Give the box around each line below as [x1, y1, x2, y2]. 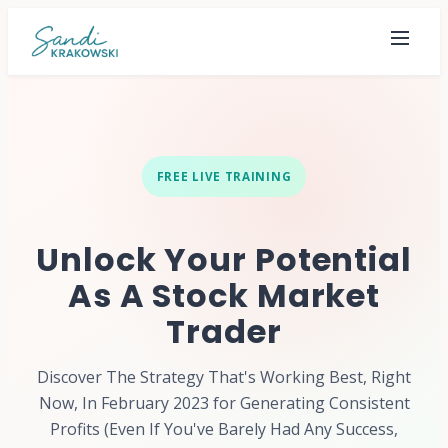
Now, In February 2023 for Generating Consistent [38, 391, 410, 414]
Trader [166, 308, 282, 354]
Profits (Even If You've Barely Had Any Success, [50, 417, 398, 440]
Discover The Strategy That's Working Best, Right [37, 365, 411, 388]
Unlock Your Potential [36, 236, 412, 282]
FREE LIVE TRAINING [156, 169, 292, 184]
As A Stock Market [67, 272, 381, 318]
